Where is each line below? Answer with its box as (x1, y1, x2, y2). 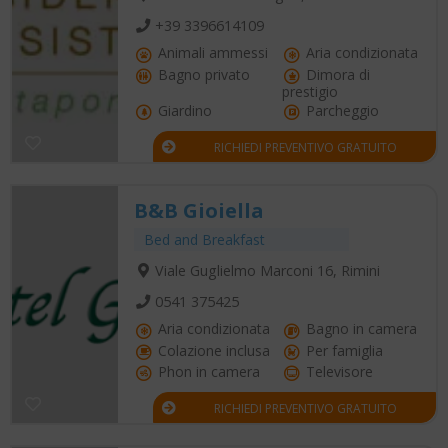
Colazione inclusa (154, 340, 270, 360)
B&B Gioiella (134, 196, 264, 224)
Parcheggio (302, 100, 379, 120)
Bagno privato (154, 64, 250, 84)
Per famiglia (302, 340, 383, 360)
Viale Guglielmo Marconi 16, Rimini (154, 260, 380, 280)
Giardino (154, 100, 212, 120)
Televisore (302, 361, 373, 381)
